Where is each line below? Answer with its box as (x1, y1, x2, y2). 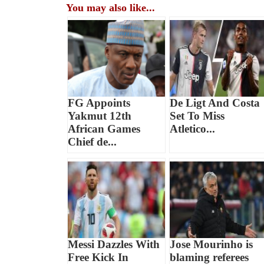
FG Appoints (68, 96, 131, 109)
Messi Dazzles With (68, 237, 160, 250)
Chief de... (68, 135, 117, 148)
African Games (68, 122, 141, 135)
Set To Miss (169, 109, 225, 122)
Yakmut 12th (68, 109, 132, 122)
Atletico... (169, 122, 215, 135)
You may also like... (66, 1, 156, 14)
